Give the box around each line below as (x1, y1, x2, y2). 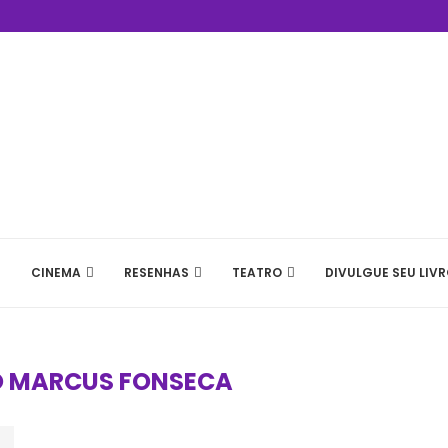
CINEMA (31, 264, 81, 281)
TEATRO (232, 264, 282, 281)
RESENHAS (124, 264, 189, 281)
